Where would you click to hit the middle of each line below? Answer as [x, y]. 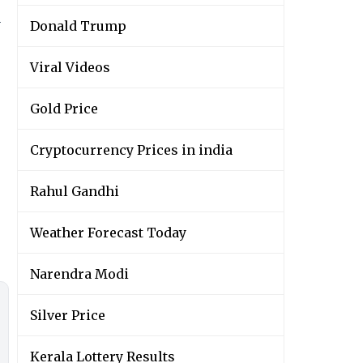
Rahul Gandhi [75, 192]
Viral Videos [70, 68]
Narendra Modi [79, 274]
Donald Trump [78, 26]
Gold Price [64, 109]
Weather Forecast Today [108, 233]
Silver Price [68, 316]
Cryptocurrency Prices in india [131, 150]
